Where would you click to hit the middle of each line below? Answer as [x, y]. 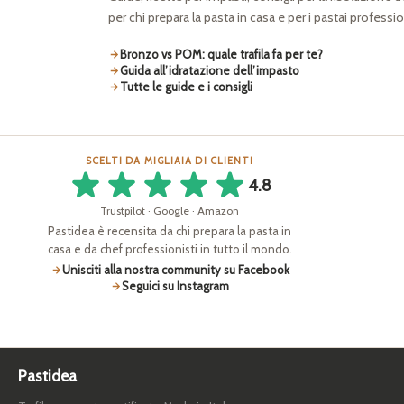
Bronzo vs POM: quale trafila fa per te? [221, 55]
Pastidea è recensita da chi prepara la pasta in [170, 231]
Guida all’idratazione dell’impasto [210, 71]
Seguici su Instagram [175, 286]
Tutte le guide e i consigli [186, 87]
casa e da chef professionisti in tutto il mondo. [170, 249]
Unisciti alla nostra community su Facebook [175, 270]
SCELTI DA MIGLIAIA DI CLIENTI [170, 161]
